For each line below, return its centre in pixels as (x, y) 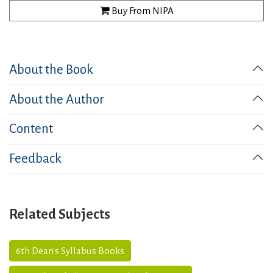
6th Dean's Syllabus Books (70, 251)
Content (31, 129)
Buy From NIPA (141, 11)
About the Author (57, 99)
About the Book (51, 69)
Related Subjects (60, 215)
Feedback (35, 159)
